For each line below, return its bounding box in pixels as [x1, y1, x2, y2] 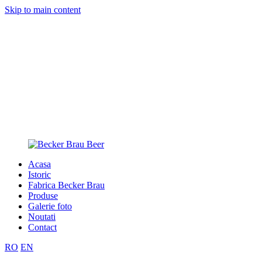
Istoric [28, 170, 51, 180]
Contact [28, 222, 57, 232]
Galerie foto [28, 201, 72, 211]
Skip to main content [5, 5, 81, 15]
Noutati [28, 212, 56, 222]
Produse [28, 191, 58, 201]
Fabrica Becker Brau [28, 180, 105, 190]
